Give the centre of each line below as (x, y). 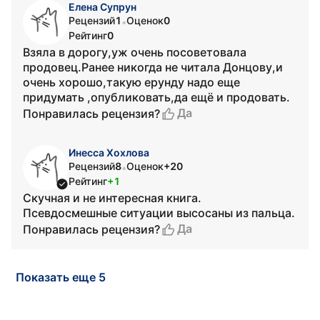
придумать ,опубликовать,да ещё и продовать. (156, 97)
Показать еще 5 (61, 277)
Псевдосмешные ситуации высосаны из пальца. (159, 213)
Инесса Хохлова (109, 152)
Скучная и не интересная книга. (112, 198)
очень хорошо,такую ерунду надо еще (131, 82)
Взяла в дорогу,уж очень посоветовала (135, 52)
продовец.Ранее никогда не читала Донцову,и (153, 67)
